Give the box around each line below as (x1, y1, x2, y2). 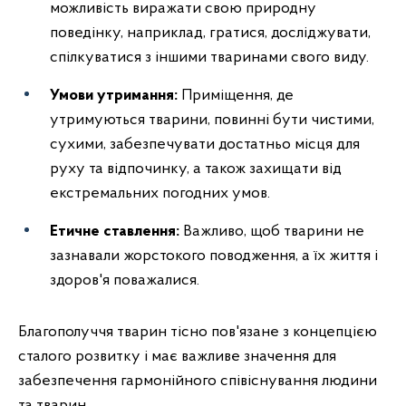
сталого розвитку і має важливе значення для (18, 348, 336, 365)
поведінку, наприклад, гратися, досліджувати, (50, 24, 371, 42)
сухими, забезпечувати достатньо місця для (50, 136, 360, 153)
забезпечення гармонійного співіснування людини (18, 372, 377, 390)
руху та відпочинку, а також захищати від (50, 160, 342, 178)
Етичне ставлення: (50, 223, 183, 240)
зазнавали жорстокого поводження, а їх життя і (50, 247, 378, 265)
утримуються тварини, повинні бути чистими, (50, 111, 374, 129)
